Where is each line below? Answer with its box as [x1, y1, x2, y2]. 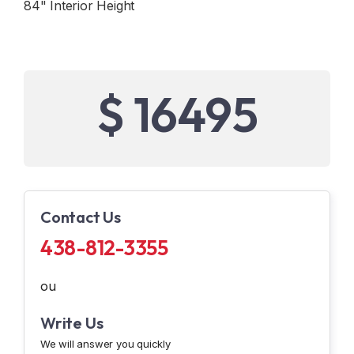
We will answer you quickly [40, 337, 171, 350]
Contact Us [40, 207, 121, 227]
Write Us [40, 313, 104, 333]
